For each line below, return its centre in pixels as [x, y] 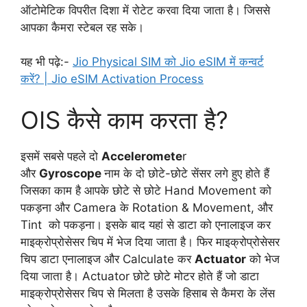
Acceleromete [142, 156]
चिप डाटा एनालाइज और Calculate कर [108, 259]
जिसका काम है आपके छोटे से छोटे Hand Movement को [146, 190]
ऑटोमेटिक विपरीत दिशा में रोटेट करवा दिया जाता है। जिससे [145, 10]
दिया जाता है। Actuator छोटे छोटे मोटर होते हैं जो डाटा [140, 276]
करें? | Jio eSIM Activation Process [112, 79]
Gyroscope [72, 173]
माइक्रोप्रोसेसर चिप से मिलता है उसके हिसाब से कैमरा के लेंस [148, 293]
